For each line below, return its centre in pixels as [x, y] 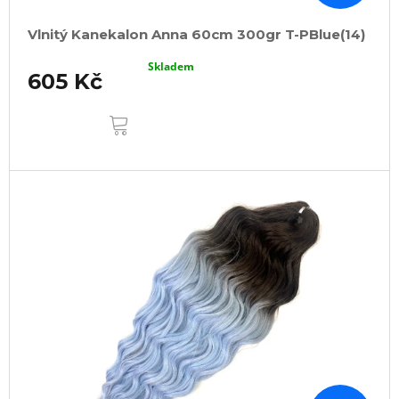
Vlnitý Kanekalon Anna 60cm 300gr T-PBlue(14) [196, 35]
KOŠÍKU [162, 126]
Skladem [171, 67]
